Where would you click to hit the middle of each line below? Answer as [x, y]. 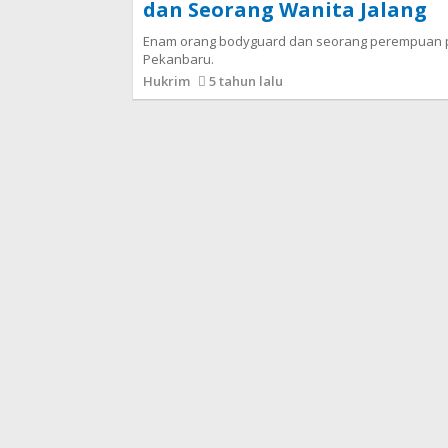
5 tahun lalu [244, 81]
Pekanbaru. [178, 59]
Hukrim [168, 81]
